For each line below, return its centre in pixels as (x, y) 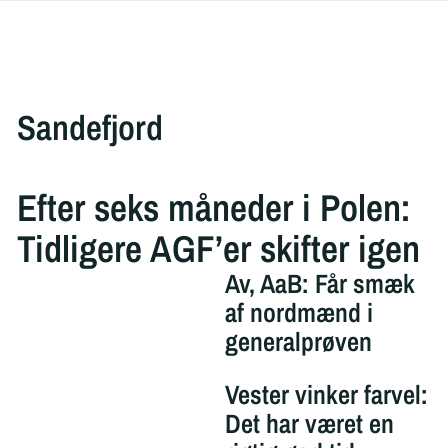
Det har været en (309, 423)
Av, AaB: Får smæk (319, 283)
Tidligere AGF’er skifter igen (218, 248)
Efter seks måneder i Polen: (213, 207)
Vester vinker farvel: (326, 394)
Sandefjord (89, 127)
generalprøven (298, 341)
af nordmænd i (298, 312)
